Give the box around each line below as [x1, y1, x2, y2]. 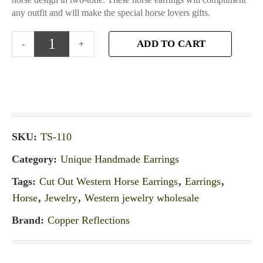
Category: [12, 153, 60, 166]
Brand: [12, 214, 47, 227]
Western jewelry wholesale [85, 192, 199, 204]
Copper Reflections [48, 214, 130, 227]
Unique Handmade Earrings [60, 153, 179, 166]
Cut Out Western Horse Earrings [39, 176, 178, 188]
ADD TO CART [136, 38, 206, 50]
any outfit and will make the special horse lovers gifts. [12, 7, 210, 18]
